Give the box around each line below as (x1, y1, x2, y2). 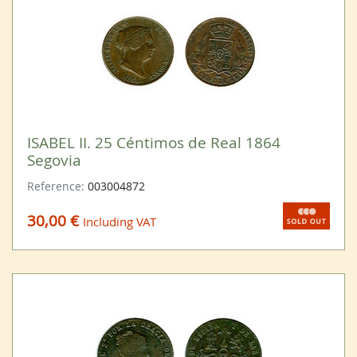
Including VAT (82, 214, 156, 230)
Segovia (26, 149, 81, 170)
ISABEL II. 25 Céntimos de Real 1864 (26, 131, 280, 152)
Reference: (26, 178, 88, 194)
